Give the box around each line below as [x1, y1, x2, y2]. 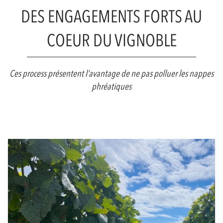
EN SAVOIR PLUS [84, 115, 139, 128]
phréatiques [92, 80, 131, 93]
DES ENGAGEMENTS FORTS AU [21, 5, 202, 29]
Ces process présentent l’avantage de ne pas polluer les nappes [9, 67, 214, 80]
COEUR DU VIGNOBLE [46, 29, 177, 53]
